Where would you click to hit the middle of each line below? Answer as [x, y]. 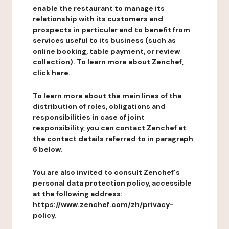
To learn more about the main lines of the [107, 96]
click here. [52, 73]
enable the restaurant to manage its [99, 8]
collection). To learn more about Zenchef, [108, 62]
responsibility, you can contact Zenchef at [109, 128]
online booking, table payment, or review [106, 51]
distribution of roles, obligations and [99, 106]
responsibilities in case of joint [89, 117]
